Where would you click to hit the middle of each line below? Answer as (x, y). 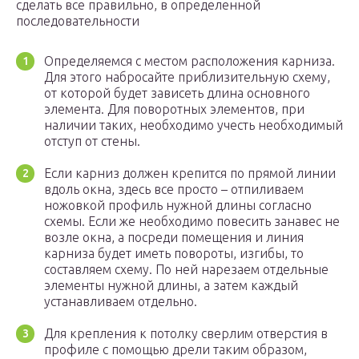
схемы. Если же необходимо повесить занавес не (192, 222)
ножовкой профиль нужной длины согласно (178, 206)
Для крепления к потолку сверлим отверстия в (186, 334)
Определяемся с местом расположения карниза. (190, 61)
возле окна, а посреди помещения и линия (174, 238)
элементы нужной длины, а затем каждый (171, 286)
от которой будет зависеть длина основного (177, 93)
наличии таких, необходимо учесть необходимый (194, 125)
